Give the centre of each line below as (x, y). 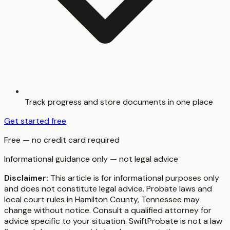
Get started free (35, 121)
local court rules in (40, 200)
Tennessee (161, 200)
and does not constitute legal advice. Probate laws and (108, 189)
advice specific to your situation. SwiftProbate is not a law (113, 221)
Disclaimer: (26, 178)
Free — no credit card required (62, 140)
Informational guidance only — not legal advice (91, 159)
